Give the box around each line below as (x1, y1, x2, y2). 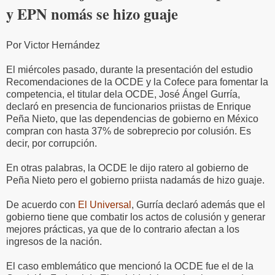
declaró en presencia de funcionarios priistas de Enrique (6, 101, 251, 112)
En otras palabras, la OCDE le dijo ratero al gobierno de (6, 162, 249, 173)
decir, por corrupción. (6, 137, 97, 149)
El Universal (78, 199, 131, 210)
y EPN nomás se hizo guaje (6, 2, 178, 25)
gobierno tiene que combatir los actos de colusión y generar (6, 211, 265, 222)
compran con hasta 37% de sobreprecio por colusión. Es (6, 125, 251, 136)
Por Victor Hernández (6, 39, 100, 50)
